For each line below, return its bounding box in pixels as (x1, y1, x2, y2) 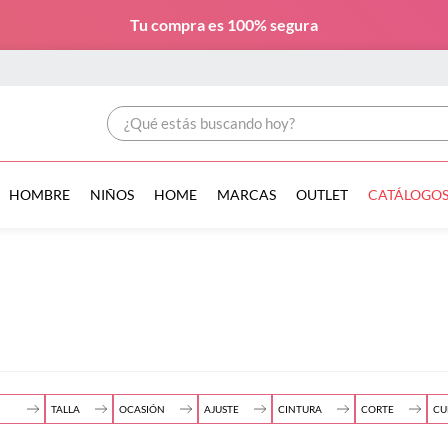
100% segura (227, 15, 318, 34)
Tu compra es (130, 15, 227, 34)
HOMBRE (8, 186, 70, 203)
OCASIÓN (119, 403, 165, 416)
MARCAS (216, 186, 276, 203)
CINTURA (278, 403, 322, 416)
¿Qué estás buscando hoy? (106, 104, 286, 123)
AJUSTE (204, 403, 239, 416)
